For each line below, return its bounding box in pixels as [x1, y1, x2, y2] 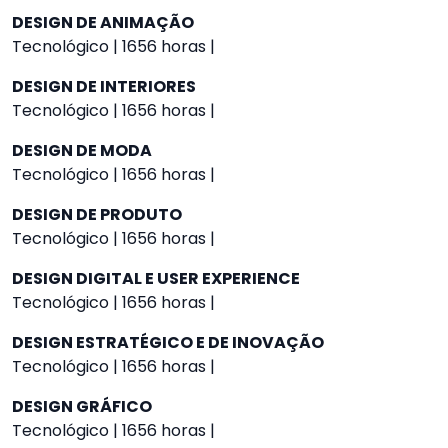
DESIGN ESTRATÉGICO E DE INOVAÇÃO [12, 331, 324, 354]
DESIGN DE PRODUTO [12, 203, 182, 226]
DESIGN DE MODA [12, 139, 152, 162]
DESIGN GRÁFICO [12, 395, 152, 418]
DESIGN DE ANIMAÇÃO [12, 11, 194, 34]
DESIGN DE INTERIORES [12, 75, 196, 98]
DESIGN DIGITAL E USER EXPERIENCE [12, 267, 300, 290]
